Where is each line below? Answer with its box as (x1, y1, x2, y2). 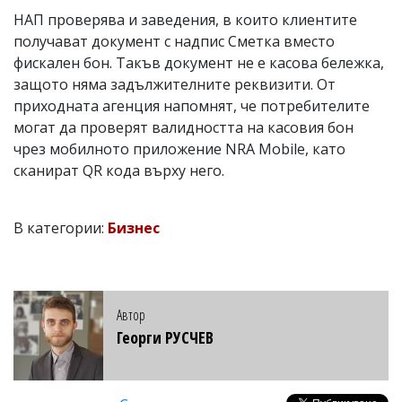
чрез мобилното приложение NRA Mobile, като (13, 138, 345, 159)
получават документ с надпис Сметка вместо (13, 31, 335, 51)
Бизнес (108, 217, 160, 238)
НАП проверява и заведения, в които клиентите (13, 9, 357, 30)
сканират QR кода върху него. (13, 160, 224, 180)
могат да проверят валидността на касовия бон (13, 117, 354, 137)
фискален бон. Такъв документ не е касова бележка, (13, 52, 384, 73)
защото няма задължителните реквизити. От (13, 74, 336, 94)
